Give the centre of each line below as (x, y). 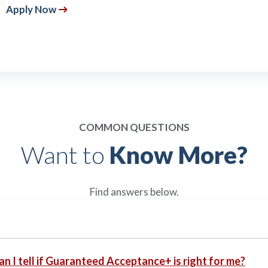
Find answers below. (134, 192)
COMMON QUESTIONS (134, 127)
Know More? (178, 155)
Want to (65, 155)
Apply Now (31, 9)
